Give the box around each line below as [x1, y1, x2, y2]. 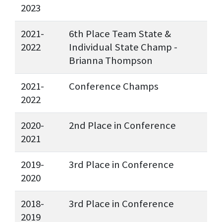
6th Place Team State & [69, 27, 171, 41]
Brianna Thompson [69, 54, 153, 67]
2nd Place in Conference [69, 119, 176, 132]
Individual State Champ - [69, 41, 177, 54]
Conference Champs [69, 80, 159, 93]
